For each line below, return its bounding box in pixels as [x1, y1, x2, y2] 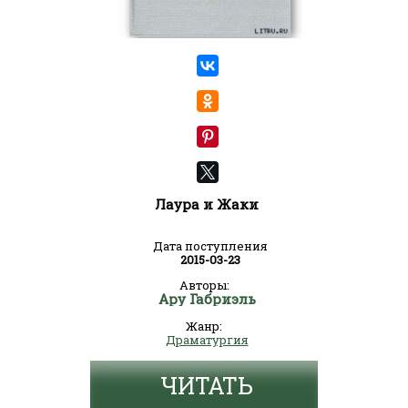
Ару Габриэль [158, 290, 256, 308]
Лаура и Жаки [155, 195, 259, 213]
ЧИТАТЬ [160, 371, 253, 401]
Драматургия [165, 331, 249, 348]
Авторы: [178, 277, 229, 293]
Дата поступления [153, 238, 268, 254]
